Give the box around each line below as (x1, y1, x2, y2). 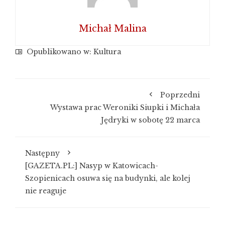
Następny (25, 149, 60, 158)
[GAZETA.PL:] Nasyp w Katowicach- (25, 161, 158, 170)
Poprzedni (160, 90, 200, 99)
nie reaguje (25, 186, 66, 195)
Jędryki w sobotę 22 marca (101, 116, 200, 125)
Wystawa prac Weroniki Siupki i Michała (50, 103, 200, 112)
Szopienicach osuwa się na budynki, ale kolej (25, 174, 190, 183)
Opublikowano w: (25, 47, 93, 56)
